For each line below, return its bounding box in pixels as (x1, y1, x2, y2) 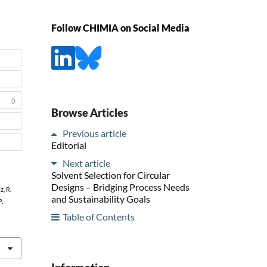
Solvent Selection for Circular (51, 169, 170, 181)
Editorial (51, 139, 86, 151)
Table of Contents (63, 210, 135, 222)
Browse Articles (51, 105, 128, 119)
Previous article (63, 127, 126, 139)
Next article (63, 157, 110, 169)
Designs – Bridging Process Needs (51, 181, 190, 193)
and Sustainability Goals (51, 193, 150, 204)
